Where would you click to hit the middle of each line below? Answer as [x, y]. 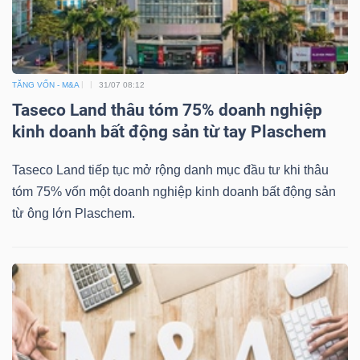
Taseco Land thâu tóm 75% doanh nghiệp [167, 110]
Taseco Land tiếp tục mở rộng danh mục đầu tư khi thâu [170, 170]
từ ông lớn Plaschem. [74, 213]
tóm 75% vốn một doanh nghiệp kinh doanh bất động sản [174, 191]
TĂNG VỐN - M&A [46, 84]
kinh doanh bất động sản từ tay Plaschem [169, 131]
